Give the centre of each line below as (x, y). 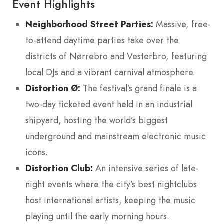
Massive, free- (182, 24)
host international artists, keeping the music (110, 200)
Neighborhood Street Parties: (89, 24)
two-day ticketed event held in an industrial (109, 104)
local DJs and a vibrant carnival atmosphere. (110, 72)
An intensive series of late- (146, 168)
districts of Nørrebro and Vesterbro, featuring (116, 56)
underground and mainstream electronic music (116, 136)
